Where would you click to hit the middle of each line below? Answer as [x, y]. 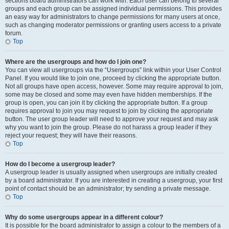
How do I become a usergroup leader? [60, 164]
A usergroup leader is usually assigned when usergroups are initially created [111, 172]
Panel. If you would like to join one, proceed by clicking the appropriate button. [113, 78]
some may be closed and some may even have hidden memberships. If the [109, 95]
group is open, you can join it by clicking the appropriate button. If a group [106, 103]
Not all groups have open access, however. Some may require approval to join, [114, 86]
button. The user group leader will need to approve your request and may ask [112, 119]
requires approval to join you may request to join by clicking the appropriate [109, 111]
